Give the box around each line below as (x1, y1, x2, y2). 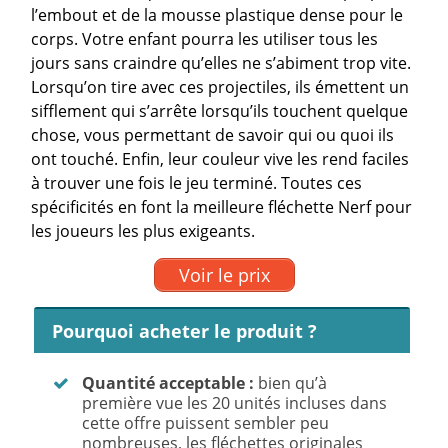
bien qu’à (254, 371, 328, 394)
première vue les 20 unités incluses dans (82, 391, 388, 414)
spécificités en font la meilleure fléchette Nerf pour (31, 196, 413, 219)
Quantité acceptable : (82, 371, 255, 394)
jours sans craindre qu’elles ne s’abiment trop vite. (31, 52, 412, 75)
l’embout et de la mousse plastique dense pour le (31, 4, 404, 27)
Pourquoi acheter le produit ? (51, 318, 317, 343)
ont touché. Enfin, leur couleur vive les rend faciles (31, 148, 410, 171)
